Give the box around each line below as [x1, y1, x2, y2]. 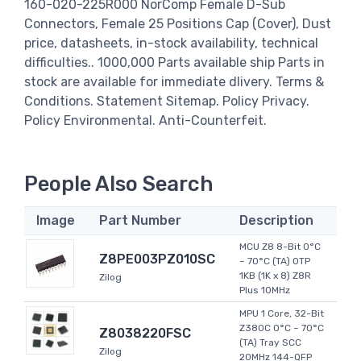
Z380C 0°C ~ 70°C [239, 322, 324, 334]
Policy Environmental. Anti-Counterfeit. [24, 112, 267, 128]
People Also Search [24, 172, 214, 197]
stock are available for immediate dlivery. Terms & [24, 73, 324, 89]
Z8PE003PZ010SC [99, 251, 215, 268]
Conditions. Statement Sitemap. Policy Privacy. [24, 93, 309, 109]
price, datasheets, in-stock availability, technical [24, 35, 318, 51]
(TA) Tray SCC [239, 337, 301, 349]
